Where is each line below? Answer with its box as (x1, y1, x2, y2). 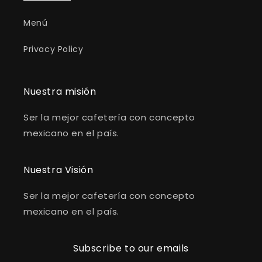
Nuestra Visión (23, 163, 94, 177)
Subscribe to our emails (73, 242, 189, 255)
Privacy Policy (23, 43, 84, 55)
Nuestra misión (23, 85, 96, 98)
